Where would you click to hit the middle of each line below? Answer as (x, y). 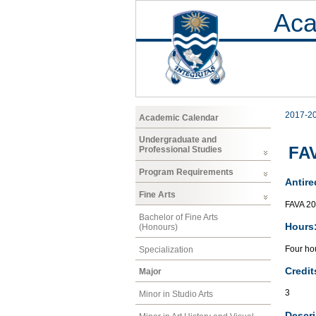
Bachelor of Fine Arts (178, 217)
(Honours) (158, 227)
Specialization (166, 249)
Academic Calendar (179, 117)
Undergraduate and (178, 140)
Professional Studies (181, 150)
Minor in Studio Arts (176, 294)
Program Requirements (186, 172)
